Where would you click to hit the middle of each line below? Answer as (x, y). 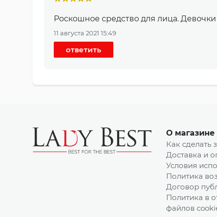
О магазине (190, 133)
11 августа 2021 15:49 (85, 33)
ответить (84, 50)
